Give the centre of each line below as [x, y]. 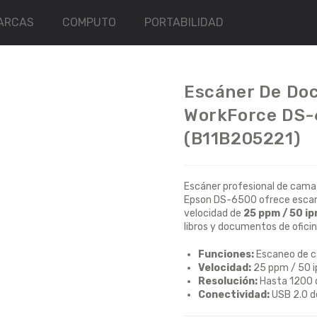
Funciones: [226, 254]
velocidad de [214, 213]
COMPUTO [90, 22]
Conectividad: [234, 295]
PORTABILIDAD [184, 22]
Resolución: [228, 281]
